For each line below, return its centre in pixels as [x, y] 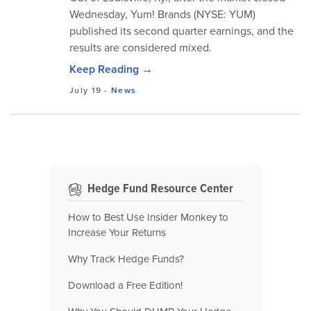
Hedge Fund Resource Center [159, 188]
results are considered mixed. [141, 48]
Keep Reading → [111, 69]
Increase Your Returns [117, 233]
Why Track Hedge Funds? [126, 259]
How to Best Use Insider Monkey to [148, 217]
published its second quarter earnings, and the [182, 31]
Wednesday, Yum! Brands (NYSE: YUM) [162, 14]
